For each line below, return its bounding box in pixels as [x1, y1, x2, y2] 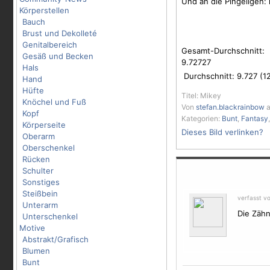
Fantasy [241, 114, 268, 123]
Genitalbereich [22, 40, 77, 49]
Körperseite [22, 120, 66, 130]
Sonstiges [22, 177, 60, 187]
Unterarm [22, 200, 58, 210]
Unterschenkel [22, 212, 78, 221]
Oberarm [22, 131, 55, 141]
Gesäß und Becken [22, 51, 93, 61]
